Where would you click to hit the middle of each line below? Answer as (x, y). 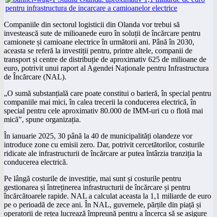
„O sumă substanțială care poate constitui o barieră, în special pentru (108, 93)
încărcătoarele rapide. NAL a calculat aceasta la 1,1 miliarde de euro (108, 196)
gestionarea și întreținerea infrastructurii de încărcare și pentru (97, 187)
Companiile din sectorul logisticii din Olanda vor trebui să (92, 24)
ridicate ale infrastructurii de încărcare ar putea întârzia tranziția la (103, 153)
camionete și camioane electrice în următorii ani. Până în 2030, (99, 42)
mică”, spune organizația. (42, 119)
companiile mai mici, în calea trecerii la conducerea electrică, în (100, 102)
